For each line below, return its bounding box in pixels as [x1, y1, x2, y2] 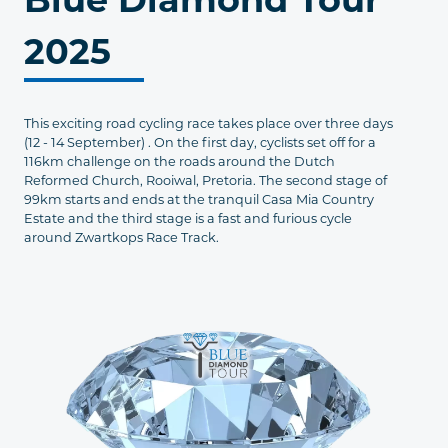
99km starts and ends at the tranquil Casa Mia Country [24, 192, 374, 208]
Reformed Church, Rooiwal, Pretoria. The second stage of [24, 173, 387, 189]
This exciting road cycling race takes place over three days [24, 116, 393, 132]
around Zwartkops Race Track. [24, 230, 219, 246]
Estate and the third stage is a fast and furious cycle [24, 211, 352, 227]
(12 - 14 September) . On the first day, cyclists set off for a [24, 135, 376, 151]
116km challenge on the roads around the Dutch [24, 154, 335, 170]
